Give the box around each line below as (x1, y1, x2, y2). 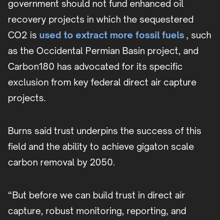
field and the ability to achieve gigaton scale (8, 140, 194, 152)
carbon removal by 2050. (8, 156, 115, 167)
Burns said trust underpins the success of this (8, 125, 201, 136)
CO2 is (8, 29, 39, 40)
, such (184, 29, 211, 40)
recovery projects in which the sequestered (8, 13, 193, 25)
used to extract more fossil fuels (39, 29, 184, 40)
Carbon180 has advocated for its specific (8, 60, 183, 72)
